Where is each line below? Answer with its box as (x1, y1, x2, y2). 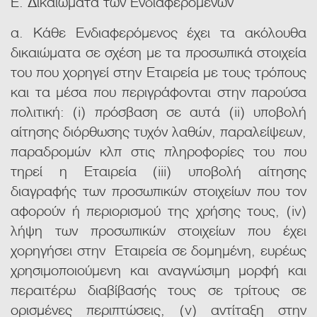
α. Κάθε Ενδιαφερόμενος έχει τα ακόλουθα (11, 21, 306, 42)
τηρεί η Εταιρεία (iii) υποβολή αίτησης (11, 159, 306, 181)
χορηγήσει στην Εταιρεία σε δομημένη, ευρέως (11, 238, 306, 260)
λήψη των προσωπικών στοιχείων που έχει (11, 219, 306, 241)
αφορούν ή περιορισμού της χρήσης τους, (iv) (11, 199, 306, 221)
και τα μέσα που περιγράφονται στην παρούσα (11, 80, 306, 102)
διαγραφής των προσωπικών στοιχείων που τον (11, 179, 306, 201)
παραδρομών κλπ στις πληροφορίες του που (11, 139, 306, 161)
